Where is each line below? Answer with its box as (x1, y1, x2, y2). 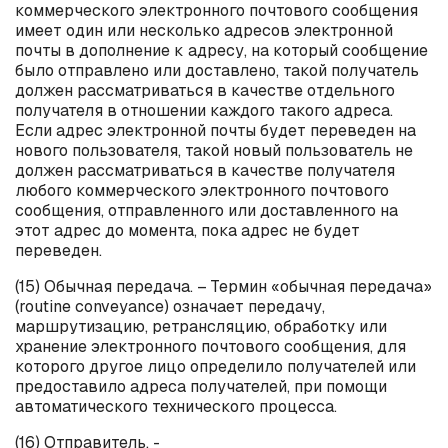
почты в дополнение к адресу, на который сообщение (15, 39, 428, 61)
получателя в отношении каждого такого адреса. (15, 99, 393, 121)
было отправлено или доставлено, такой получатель (15, 59, 419, 81)
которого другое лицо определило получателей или (15, 355, 416, 377)
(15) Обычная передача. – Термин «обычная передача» (15, 275, 432, 297)
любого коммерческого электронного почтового (15, 179, 389, 201)
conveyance (75, 295, 164, 317)
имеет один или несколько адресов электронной (15, 19, 393, 41)
